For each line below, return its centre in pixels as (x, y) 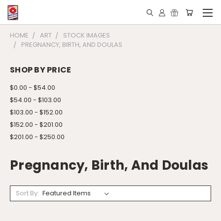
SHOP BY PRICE (41, 70)
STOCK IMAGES (87, 35)
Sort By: (27, 193)
